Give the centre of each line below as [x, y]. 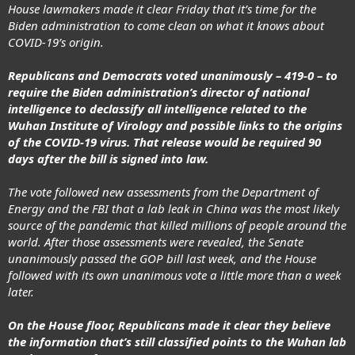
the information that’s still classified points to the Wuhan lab [177, 342]
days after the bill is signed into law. [108, 159]
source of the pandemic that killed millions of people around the [177, 225]
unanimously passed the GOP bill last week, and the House [162, 259]
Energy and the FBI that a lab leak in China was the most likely [174, 209]
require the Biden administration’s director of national [158, 92]
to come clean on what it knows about [222, 26]
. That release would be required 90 [224, 142]
